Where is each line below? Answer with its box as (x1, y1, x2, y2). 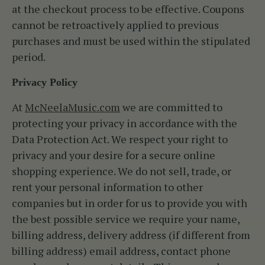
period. (12, 50, 46, 64)
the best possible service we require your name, (12, 212, 240, 227)
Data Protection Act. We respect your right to (12, 132, 228, 147)
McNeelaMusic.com (25, 100, 120, 115)
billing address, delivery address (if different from (12, 228, 250, 243)
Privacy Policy (12, 76, 77, 89)
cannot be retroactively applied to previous (12, 18, 219, 33)
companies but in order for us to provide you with (12, 196, 247, 211)
